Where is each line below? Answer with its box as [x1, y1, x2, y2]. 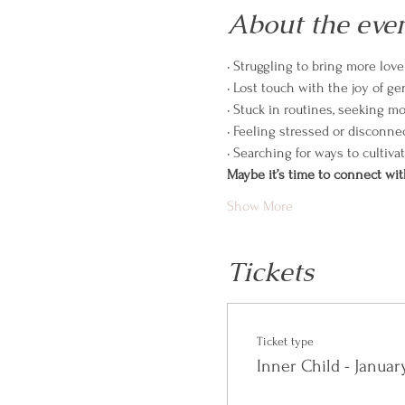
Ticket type [256, 334, 314, 348]
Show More [226, 198, 293, 214]
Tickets [226, 254, 314, 289]
